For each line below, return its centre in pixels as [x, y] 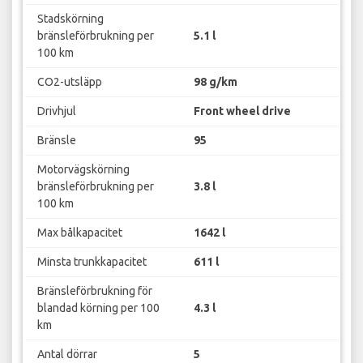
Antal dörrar [67, 354]
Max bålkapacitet [79, 232]
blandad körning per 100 [98, 307]
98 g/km [216, 81]
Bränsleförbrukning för [94, 290]
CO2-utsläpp [69, 81]
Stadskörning [70, 18]
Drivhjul [56, 111]
